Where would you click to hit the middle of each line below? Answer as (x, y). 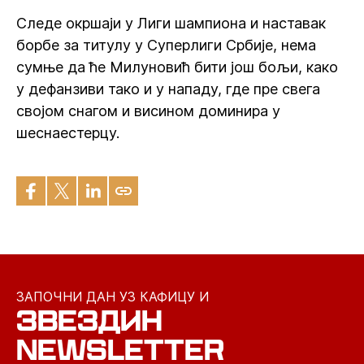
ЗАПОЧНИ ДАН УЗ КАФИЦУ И (113, 297)
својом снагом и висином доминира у (148, 111)
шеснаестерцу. (68, 133)
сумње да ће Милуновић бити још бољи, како (177, 67)
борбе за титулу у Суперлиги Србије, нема (166, 45)
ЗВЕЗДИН (89, 321)
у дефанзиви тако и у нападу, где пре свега (168, 89)
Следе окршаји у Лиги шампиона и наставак (171, 23)
